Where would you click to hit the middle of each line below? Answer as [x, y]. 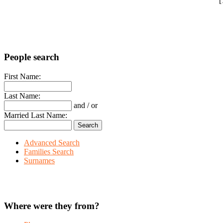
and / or [86, 105]
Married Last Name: [36, 115]
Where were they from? [52, 206]
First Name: [22, 76]
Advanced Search [52, 142]
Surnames [39, 160]
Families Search [49, 151]
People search [32, 57]
